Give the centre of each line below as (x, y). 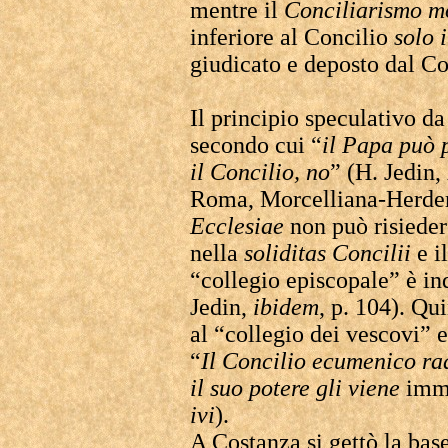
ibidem (286, 307)
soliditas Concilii (330, 253)
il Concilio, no (260, 172)
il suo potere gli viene (298, 388)
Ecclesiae (237, 226)
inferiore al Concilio (292, 37)
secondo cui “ (256, 145)
